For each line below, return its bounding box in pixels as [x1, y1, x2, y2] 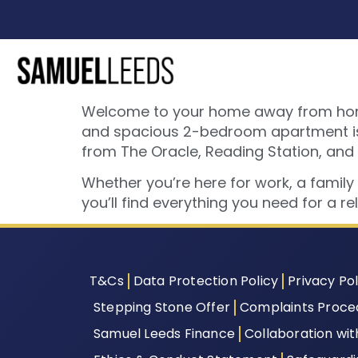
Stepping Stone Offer [93, 298, 230, 317]
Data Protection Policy [133, 272, 279, 291]
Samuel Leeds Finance [93, 324, 235, 344]
